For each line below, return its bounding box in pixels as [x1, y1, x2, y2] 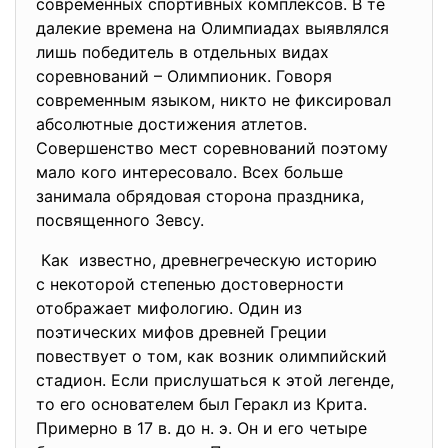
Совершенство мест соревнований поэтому [36, 138, 388, 158]
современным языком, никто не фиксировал [36, 90, 391, 110]
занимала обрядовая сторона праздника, [36, 186, 364, 206]
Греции [270, 322, 332, 342]
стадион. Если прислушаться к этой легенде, [36, 370, 394, 390]
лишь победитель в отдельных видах [36, 42, 329, 62]
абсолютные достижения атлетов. [36, 114, 307, 134]
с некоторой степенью [36, 274, 221, 294]
